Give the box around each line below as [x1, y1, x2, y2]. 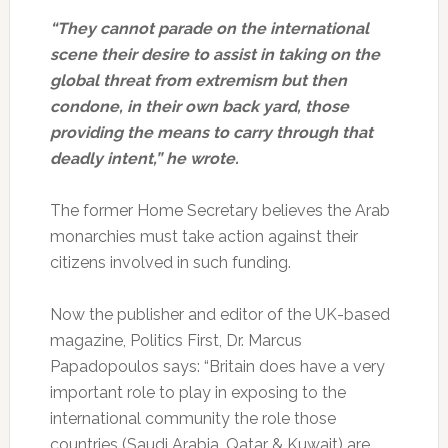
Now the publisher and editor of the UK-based [49, 304, 390, 324]
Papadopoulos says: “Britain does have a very [49, 356, 385, 376]
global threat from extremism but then [49, 70, 347, 90]
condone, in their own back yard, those [49, 96, 349, 116]
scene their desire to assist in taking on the [49, 44, 380, 64]
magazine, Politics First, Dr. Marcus [49, 330, 302, 350]
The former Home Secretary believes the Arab [49, 200, 390, 220]
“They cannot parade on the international [49, 18, 369, 38]
